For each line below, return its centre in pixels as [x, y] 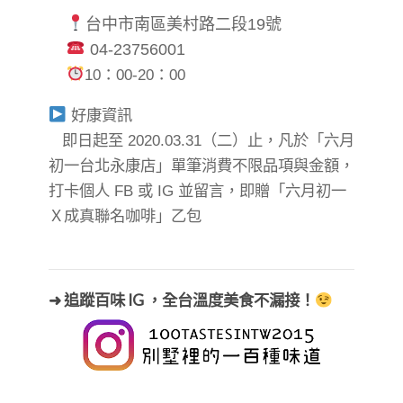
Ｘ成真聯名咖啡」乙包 [125, 215]
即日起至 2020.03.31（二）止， [170, 140]
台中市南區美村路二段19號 [183, 24]
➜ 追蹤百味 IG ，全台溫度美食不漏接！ [182, 300]
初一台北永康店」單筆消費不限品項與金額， [201, 165]
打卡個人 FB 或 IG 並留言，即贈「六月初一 [197, 190]
